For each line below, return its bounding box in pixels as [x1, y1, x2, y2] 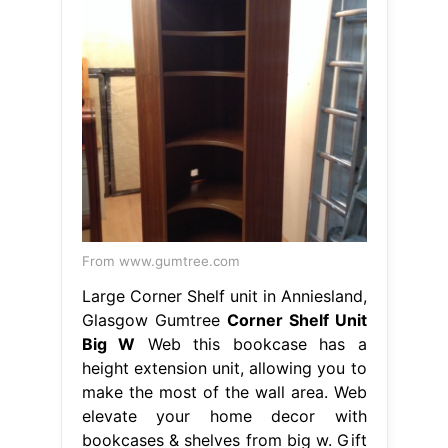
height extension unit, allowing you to [81, 357, 367, 378]
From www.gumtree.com [81, 252, 240, 269]
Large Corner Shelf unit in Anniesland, [81, 285, 367, 306]
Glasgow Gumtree [81, 309, 227, 330]
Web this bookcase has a [135, 333, 367, 354]
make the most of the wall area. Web [81, 381, 367, 402]
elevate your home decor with [81, 405, 367, 426]
